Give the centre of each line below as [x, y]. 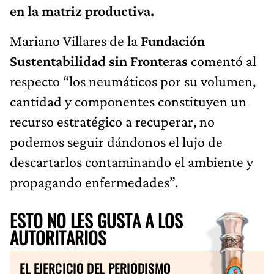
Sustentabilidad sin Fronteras [99, 61]
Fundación [173, 40]
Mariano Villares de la [75, 40]
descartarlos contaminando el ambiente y [131, 161]
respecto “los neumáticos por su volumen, [133, 81]
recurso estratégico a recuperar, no [112, 121]
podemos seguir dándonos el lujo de [116, 141]
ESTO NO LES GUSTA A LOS [96, 220]
